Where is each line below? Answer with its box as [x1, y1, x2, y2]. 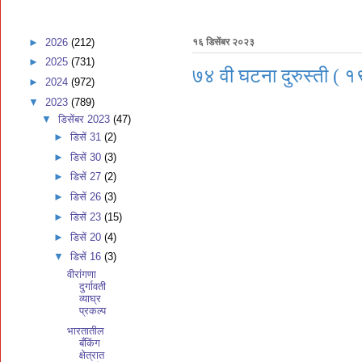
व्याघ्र [79, 292, 102, 305]
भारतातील [67, 324, 105, 337]
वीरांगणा [67, 267, 97, 280]
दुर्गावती [79, 280, 107, 293]
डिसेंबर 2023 [57, 113, 113, 126]
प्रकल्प [79, 304, 107, 317]
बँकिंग [79, 336, 101, 349]
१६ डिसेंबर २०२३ [192, 36, 255, 48]
